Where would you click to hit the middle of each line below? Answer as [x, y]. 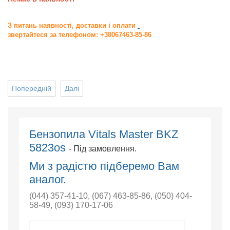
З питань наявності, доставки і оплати [73, 25]
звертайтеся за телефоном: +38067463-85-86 [80, 35]
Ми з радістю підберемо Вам [104, 166]
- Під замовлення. [102, 149]
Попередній [32, 88]
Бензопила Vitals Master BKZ [103, 134]
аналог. [47, 179]
